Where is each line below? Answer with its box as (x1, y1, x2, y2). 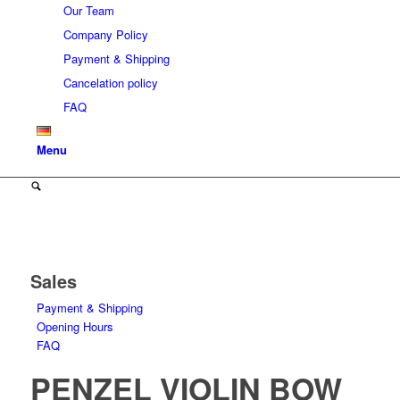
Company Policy (62, 26, 148, 43)
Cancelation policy (62, 74, 158, 91)
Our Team (62, 2, 114, 19)
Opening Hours (36, 318, 113, 335)
